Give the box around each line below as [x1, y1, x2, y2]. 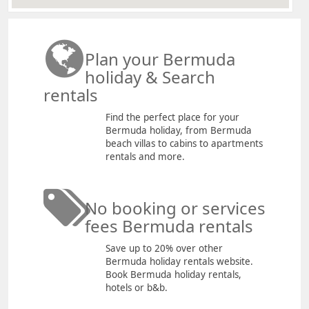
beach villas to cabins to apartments [106, 137, 263, 150]
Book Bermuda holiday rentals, [106, 268, 241, 281]
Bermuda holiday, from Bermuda [106, 124, 252, 137]
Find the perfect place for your [106, 111, 239, 124]
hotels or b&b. [106, 281, 168, 295]
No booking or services [85, 197, 266, 220]
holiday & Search [85, 66, 215, 89]
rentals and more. [106, 150, 185, 163]
